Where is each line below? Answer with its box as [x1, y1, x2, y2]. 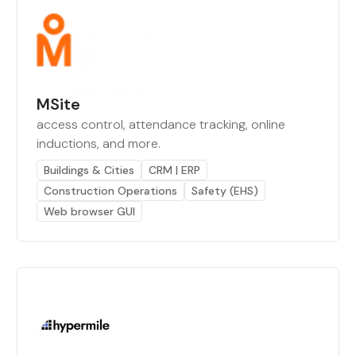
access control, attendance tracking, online [37, 116, 286, 133]
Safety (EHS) [192, 184, 259, 198]
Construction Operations [44, 184, 178, 198]
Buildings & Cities [44, 163, 135, 177]
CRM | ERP [149, 163, 201, 177]
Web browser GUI [44, 204, 136, 219]
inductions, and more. [37, 135, 161, 152]
